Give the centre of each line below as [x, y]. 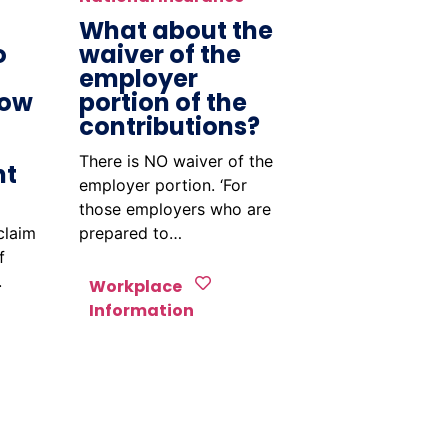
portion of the [162, 102]
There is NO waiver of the [175, 161]
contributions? [169, 126]
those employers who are [174, 209]
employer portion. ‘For [162, 185]
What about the [175, 30]
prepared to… [130, 233]
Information [141, 310]
